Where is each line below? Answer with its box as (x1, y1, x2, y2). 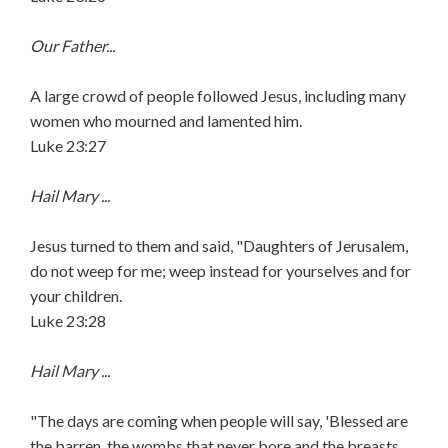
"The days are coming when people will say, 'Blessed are (30, 411, 408, 430)
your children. (30, 286, 122, 305)
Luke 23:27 (30, 136, 106, 155)
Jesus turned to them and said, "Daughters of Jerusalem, (30, 236, 408, 255)
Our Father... (30, 36, 115, 55)
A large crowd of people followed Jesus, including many (30, 86, 406, 105)
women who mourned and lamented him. (30, 111, 302, 130)
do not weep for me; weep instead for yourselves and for (30, 261, 411, 280)
